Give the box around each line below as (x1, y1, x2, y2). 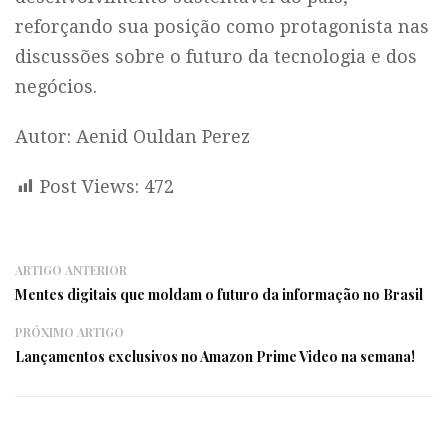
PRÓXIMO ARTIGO (15, 324, 124, 340)
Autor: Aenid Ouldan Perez (15, 126, 250, 147)
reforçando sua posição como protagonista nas (15, 16, 429, 37)
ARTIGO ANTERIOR (15, 262, 127, 278)
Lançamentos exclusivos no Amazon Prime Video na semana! (15, 347, 415, 366)
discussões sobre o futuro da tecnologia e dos (15, 46, 417, 67)
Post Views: (40, 176, 139, 197)
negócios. (15, 76, 97, 97)
